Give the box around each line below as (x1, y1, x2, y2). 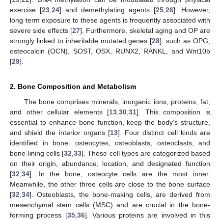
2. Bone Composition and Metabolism (10, 82, 136, 90)
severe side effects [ (10, 26, 73, 34)
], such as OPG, (160, 36, 211, 45)
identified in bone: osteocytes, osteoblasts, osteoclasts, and (10, 138, 210, 147)
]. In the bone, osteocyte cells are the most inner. (29, 169, 210, 178)
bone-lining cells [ (10, 149, 64, 157)
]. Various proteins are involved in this (84, 211, 210, 219)
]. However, (173, 5, 210, 14)
